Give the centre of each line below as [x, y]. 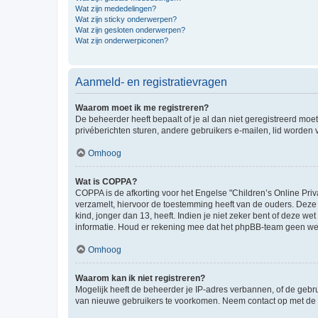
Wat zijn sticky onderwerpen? [126, 19]
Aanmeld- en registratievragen [151, 82]
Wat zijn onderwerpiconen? [122, 40]
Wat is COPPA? [106, 181]
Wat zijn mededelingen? [116, 8]
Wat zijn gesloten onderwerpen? [130, 29]
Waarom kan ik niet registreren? [140, 278]
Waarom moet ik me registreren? [142, 108]
